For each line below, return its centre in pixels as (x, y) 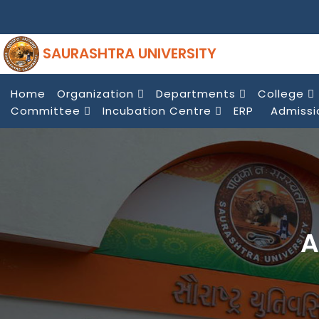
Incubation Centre (159, 111)
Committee (47, 111)
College (283, 94)
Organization (97, 94)
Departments (198, 94)
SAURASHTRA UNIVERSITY (128, 53)
